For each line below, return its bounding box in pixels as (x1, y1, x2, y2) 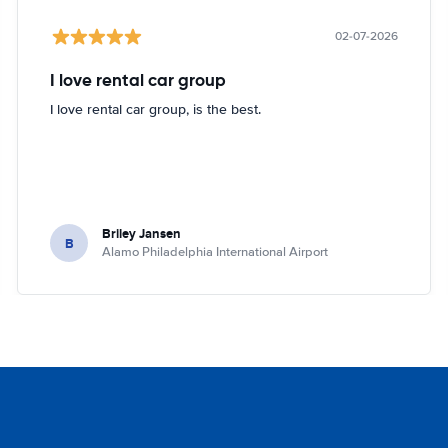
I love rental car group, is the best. (50, 101, 262, 118)
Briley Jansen (102, 224, 182, 243)
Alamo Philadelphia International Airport (102, 244, 329, 260)
